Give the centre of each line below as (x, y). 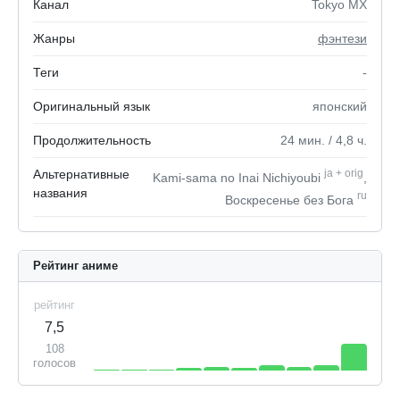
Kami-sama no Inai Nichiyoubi (238, 177)
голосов (54, 363)
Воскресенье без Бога (291, 200)
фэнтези (342, 38)
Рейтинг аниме (75, 266)
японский (340, 106)
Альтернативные (81, 174)
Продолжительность (92, 140)
